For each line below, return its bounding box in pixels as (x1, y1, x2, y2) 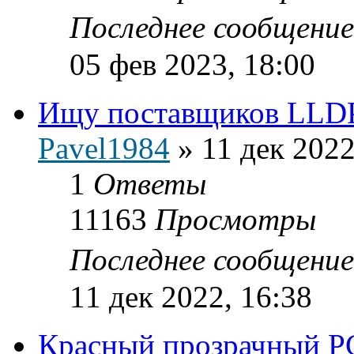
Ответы (93, 166, 206, 201)
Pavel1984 (38, 130, 170, 165)
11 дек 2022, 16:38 (70, 279, 312, 314)
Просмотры (155, 201, 316, 236)
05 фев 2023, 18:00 (70, 47, 315, 81)
